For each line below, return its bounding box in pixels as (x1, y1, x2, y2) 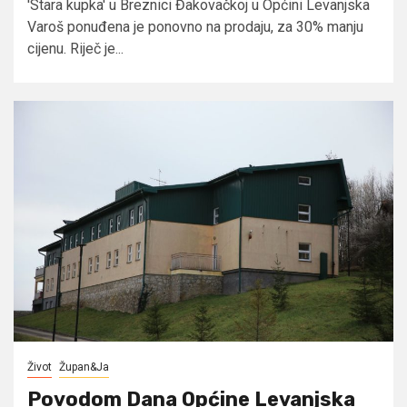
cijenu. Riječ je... (27, 39, 124, 57)
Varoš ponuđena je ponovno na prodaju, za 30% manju (27, 17, 363, 35)
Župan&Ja (59, 360, 109, 373)
